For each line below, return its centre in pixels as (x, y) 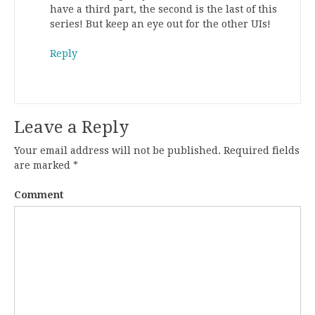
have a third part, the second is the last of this (163, 9)
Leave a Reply (71, 127)
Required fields (260, 150)
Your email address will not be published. (117, 150)
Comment (39, 194)
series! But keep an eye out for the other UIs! (160, 24)
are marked (44, 165)
